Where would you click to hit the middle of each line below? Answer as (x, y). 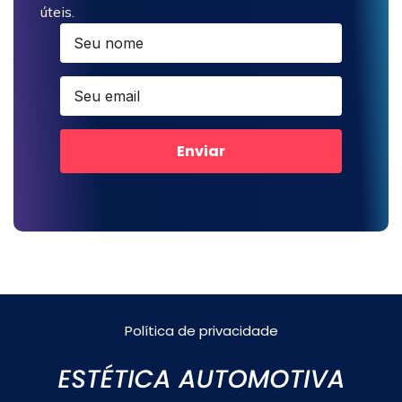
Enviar (201, 151)
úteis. (57, 12)
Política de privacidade (201, 331)
